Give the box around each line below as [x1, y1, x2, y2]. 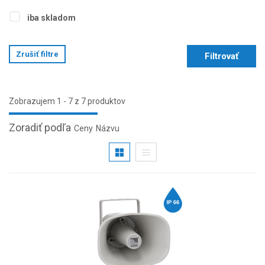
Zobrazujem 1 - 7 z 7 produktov [9, 96, 125, 106]
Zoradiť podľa [9, 121, 71, 134]
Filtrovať [205, 51, 238, 62]
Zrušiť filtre [16, 50, 59, 59]
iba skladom [27, 13, 76, 23]
